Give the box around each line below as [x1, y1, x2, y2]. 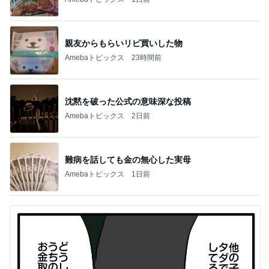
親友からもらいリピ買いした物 [65, 38, 183, 48]
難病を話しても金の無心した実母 [65, 154, 191, 165]
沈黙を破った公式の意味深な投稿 [65, 96, 191, 106]
